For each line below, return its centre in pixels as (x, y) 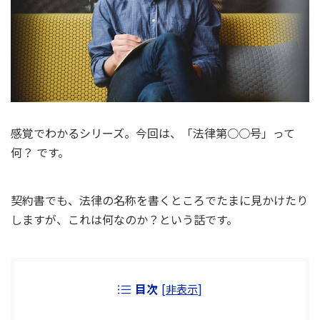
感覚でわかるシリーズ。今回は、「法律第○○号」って (153, 133)
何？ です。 (40, 152)
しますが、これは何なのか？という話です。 (124, 220)
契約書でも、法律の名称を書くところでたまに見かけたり (159, 200)
